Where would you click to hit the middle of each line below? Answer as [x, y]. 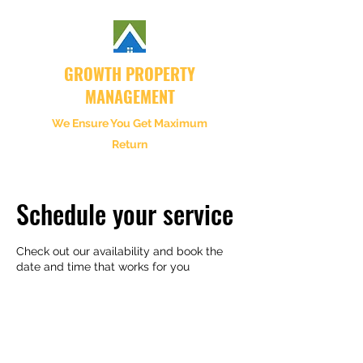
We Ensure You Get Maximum [130, 123]
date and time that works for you [103, 267]
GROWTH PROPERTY [130, 74]
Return [130, 144]
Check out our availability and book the [120, 251]
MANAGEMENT [130, 96]
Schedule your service [125, 214]
